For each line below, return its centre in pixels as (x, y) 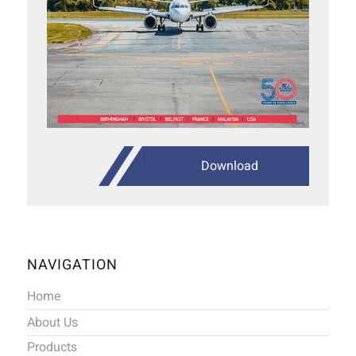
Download (230, 166)
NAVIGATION (72, 265)
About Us (52, 322)
